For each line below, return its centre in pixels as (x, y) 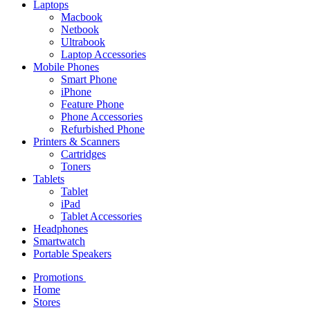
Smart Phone (89, 80)
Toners (76, 167)
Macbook (82, 17)
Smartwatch (59, 241)
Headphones (61, 229)
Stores (47, 302)
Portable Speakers (72, 254)
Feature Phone (92, 104)
